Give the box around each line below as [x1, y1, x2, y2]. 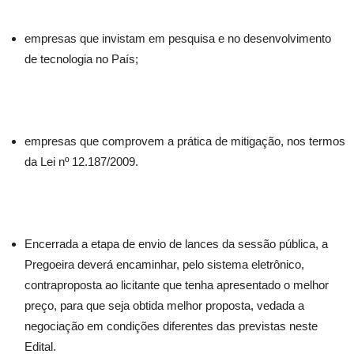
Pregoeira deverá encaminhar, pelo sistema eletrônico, [24, 258, 304, 271]
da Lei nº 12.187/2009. [24, 155, 138, 168]
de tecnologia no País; [24, 52, 138, 66]
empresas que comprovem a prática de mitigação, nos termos [24, 134, 345, 148]
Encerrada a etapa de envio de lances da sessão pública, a [24, 237, 328, 250]
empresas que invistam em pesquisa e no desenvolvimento [24, 32, 331, 45]
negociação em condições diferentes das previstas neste [24, 319, 318, 333]
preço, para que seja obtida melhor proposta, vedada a [24, 299, 304, 312]
